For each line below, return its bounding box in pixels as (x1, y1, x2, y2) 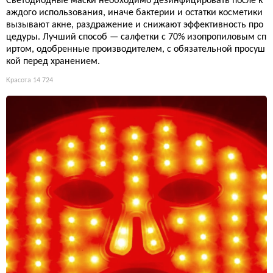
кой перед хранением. (6, 56, 100, 66)
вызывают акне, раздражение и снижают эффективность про (6, 19, 263, 30)
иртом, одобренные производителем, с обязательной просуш (6, 44, 265, 54)
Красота (6, 76, 31, 84)
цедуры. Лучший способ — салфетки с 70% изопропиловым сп (6, 32, 266, 42)
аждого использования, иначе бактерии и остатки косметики (6, 7, 263, 18)
